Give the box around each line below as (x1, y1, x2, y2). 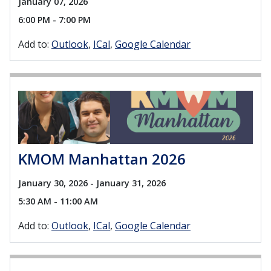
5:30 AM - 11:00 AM (18, 195, 98, 207)
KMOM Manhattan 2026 (18, 149, 186, 169)
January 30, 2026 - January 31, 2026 (18, 177, 166, 189)
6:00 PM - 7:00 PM (18, 14, 91, 26)
